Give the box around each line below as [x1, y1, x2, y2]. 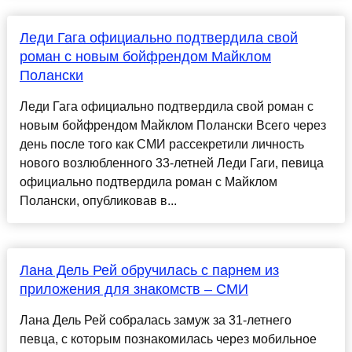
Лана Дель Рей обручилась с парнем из [19, 262, 279, 279]
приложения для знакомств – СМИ [19, 281, 248, 298]
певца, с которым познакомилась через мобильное [19, 332, 317, 346]
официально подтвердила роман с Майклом [19, 175, 277, 189]
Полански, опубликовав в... [19, 194, 177, 208]
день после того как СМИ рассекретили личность [19, 137, 304, 152]
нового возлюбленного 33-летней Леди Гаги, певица [19, 156, 324, 170]
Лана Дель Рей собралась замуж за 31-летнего [19, 313, 291, 328]
